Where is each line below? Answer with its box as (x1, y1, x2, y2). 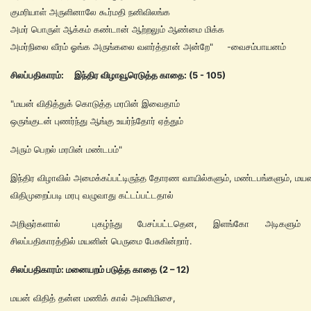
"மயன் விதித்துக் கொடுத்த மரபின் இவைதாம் (10, 98, 183, 109)
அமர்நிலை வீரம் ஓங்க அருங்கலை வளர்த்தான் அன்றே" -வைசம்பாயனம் (10, 41, 286, 52)
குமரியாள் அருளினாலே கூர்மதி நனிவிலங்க (10, 6, 170, 17)
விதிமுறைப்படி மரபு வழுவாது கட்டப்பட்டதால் (10, 190, 174, 201)
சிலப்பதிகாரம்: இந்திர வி (10, 69, 109, 81)
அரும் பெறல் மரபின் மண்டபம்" (10, 144, 131, 155)
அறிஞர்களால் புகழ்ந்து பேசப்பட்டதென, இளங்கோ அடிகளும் (10, 218, 301, 229)
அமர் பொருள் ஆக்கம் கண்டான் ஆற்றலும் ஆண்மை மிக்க (10, 24, 224, 35)
